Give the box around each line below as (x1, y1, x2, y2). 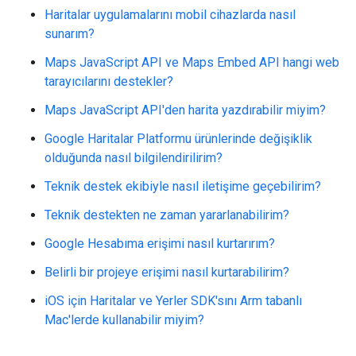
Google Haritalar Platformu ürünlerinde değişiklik (44, 131, 312, 146)
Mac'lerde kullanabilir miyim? (44, 312, 204, 327)
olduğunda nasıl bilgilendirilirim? (44, 150, 222, 165)
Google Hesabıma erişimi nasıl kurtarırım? (44, 236, 275, 251)
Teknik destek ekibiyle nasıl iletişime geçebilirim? (44, 179, 321, 194)
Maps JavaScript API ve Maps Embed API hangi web (44, 55, 339, 70)
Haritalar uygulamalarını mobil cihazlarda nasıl (44, 7, 296, 22)
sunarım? (44, 26, 95, 41)
